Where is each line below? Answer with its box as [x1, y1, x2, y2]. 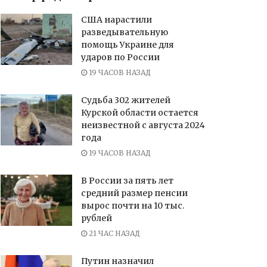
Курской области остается [81, 107, 198, 119]
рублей [81, 213, 114, 224]
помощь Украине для [81, 39, 174, 51]
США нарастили [81, 14, 152, 26]
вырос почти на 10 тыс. [81, 200, 184, 212]
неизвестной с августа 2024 [81, 120, 205, 131]
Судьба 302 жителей [81, 95, 170, 106]
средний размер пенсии [81, 188, 188, 199]
